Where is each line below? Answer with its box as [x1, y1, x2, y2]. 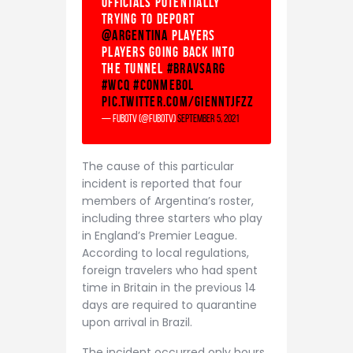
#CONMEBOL [133, 77, 195, 94]
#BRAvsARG [166, 61, 226, 77]
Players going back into [102, 44, 235, 61]
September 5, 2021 [177, 113, 240, 125]
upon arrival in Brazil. [82, 314, 192, 331]
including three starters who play [82, 210, 262, 227]
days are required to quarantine [82, 297, 257, 314]
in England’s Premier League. [82, 228, 237, 244]
